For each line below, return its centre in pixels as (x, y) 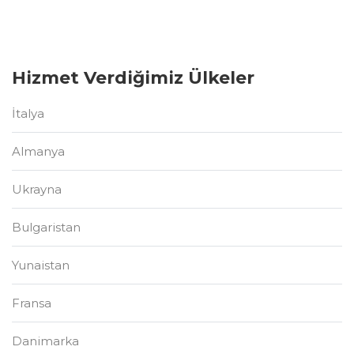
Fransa (32, 303)
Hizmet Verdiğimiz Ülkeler (133, 78)
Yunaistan (41, 265)
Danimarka (45, 341)
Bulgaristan (46, 227)
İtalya (28, 113)
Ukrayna (37, 189)
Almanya (38, 151)
